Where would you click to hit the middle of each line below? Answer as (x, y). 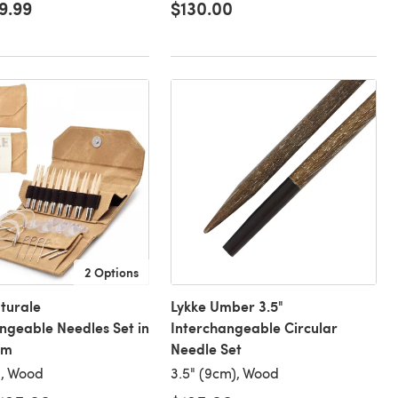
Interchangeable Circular (254, 328)
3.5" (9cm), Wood (224, 373)
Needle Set (206, 349)
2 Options (111, 272)
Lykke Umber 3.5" (227, 306)
